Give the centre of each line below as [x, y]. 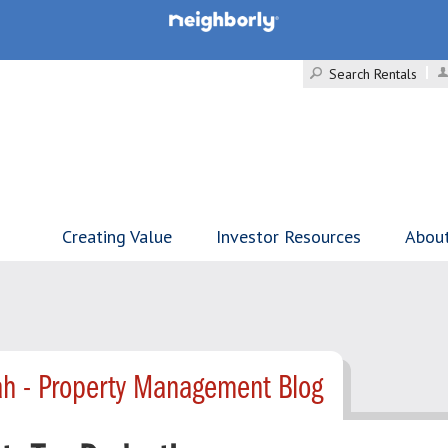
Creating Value [117, 236]
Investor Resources [288, 236]
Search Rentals [373, 74]
